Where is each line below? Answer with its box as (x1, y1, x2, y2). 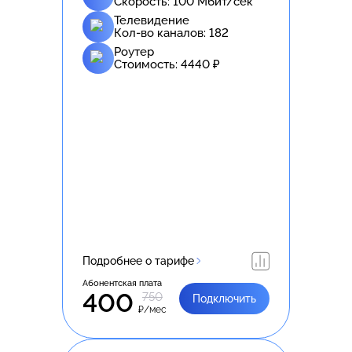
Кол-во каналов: (114, 25, 209, 40)
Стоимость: (114, 57, 181, 71)
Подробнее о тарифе (82, 254, 194, 267)
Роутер (114, 44, 154, 59)
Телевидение (114, 13, 189, 27)
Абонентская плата (82, 277, 162, 288)
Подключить (192, 291, 256, 305)
